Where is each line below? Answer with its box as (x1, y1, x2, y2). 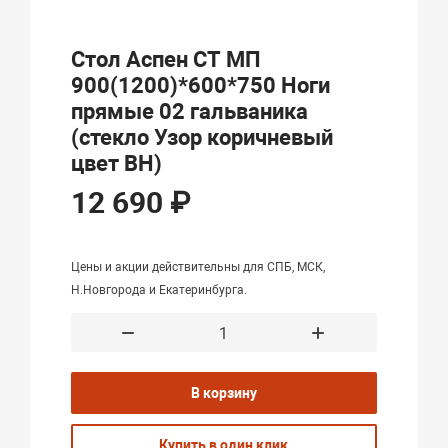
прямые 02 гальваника (71, 98, 309, 125)
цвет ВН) (71, 150, 163, 177)
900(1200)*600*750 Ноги (71, 72, 331, 99)
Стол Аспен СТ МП (71, 46, 262, 73)
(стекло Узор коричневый (71, 124, 334, 151)
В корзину (190, 385, 257, 402)
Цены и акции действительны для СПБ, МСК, (71, 260, 326, 275)
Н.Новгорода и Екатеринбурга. (71, 283, 248, 298)
